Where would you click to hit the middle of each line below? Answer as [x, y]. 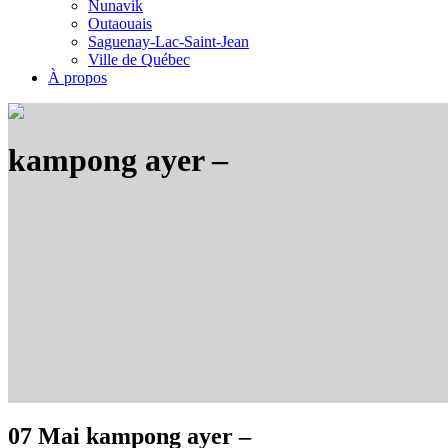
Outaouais [120, 23]
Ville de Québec [139, 59]
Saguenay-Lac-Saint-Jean [168, 41]
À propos [77, 77]
